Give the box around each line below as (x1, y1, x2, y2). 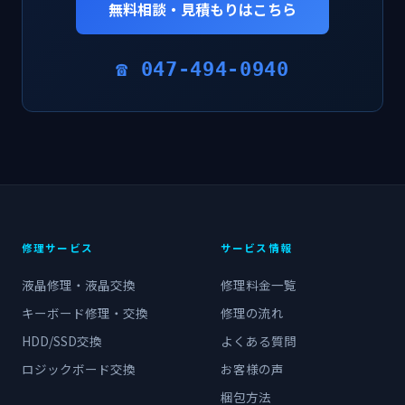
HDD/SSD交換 (22, 332, 102, 350)
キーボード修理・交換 (22, 304, 148, 322)
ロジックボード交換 (22, 360, 136, 378)
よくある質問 (221, 332, 297, 350)
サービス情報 (221, 240, 292, 255)
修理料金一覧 (221, 276, 297, 294)
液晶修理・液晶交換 (22, 276, 136, 294)
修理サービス (22, 240, 93, 255)
